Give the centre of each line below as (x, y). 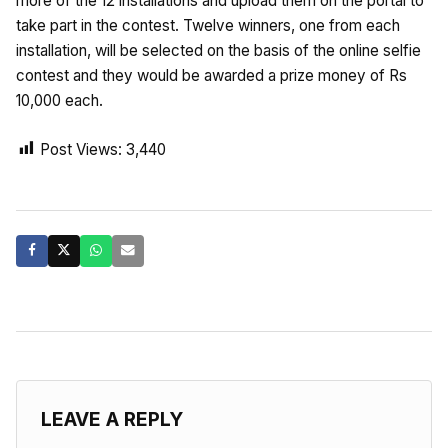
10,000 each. (59, 100)
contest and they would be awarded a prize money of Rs (211, 75)
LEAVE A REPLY (112, 418)
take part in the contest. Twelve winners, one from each (208, 25)
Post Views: (81, 149)
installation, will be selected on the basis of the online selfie (218, 50)
